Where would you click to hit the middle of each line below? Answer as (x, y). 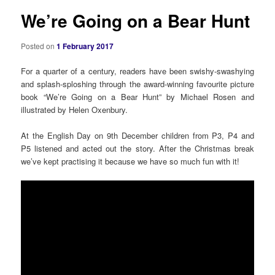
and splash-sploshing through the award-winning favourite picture (137, 84)
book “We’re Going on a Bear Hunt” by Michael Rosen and (137, 97)
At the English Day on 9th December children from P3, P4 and (137, 136)
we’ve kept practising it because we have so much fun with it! (130, 161)
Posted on (39, 45)
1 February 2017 (85, 46)
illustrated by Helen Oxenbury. (75, 110)
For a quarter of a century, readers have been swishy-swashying (137, 71)
